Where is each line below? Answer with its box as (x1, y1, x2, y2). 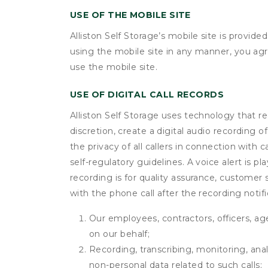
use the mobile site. (70, 62, 157, 72)
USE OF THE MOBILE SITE (70, 10, 191, 20)
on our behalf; (89, 229, 150, 239)
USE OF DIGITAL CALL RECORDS (70, 89, 224, 100)
